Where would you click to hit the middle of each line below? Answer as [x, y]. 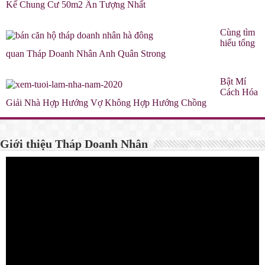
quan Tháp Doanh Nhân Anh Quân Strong [86, 54]
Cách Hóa [239, 92]
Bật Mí [233, 82]
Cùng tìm [237, 33]
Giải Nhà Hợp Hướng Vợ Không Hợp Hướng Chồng [106, 103]
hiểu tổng [237, 43]
